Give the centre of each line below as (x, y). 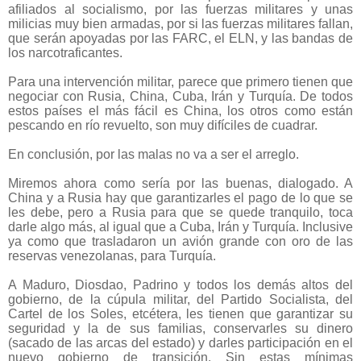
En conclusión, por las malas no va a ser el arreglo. (154, 155)
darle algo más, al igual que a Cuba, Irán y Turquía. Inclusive (180, 227)
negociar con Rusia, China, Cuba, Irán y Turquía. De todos (180, 97)
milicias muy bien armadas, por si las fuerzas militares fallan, (180, 24)
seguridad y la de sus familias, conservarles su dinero (180, 329)
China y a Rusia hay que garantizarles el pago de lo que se (180, 198)
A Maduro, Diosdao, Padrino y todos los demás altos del (180, 285)
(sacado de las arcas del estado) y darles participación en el (180, 343)
